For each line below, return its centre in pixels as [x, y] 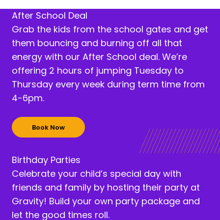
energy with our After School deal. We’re [99, 57]
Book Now [48, 127]
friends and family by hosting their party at [106, 187]
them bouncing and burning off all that [97, 43]
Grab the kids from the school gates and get [110, 29]
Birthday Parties [46, 160]
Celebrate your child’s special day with [96, 174]
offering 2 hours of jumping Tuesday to [98, 70]
